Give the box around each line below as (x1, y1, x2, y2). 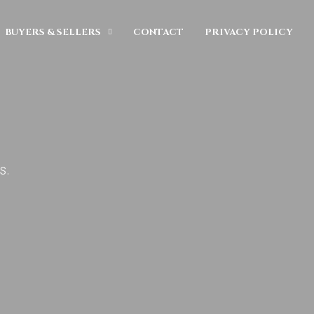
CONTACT (133, 25, 184, 39)
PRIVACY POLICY (205, 25, 293, 39)
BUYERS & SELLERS (5, 25, 101, 39)
